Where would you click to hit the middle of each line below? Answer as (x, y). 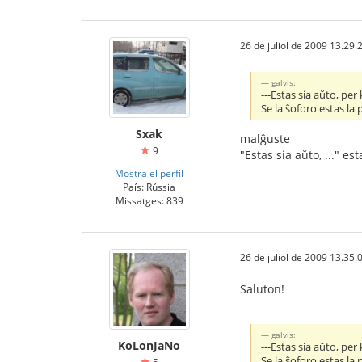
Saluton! (262, 289)
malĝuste (265, 138)
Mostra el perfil (149, 173)
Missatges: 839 (149, 200)
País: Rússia (149, 187)
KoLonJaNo (149, 345)
